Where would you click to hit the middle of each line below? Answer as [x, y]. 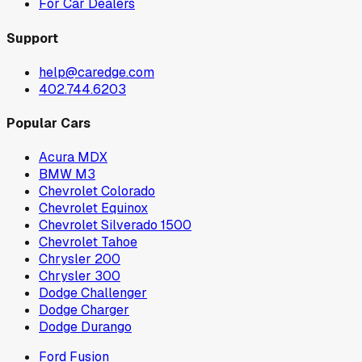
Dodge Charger [84, 310]
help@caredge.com [97, 72]
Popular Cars [48, 124]
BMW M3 [67, 175]
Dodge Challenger [93, 293]
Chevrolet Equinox [93, 208]
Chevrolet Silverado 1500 [115, 225]
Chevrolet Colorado [97, 192]
